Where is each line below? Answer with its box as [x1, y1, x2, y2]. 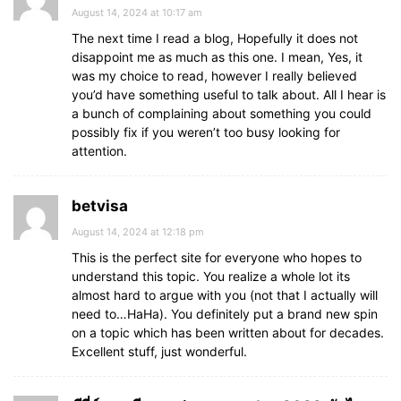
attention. [72, 143, 127, 158]
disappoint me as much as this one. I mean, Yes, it [72, 49, 363, 64]
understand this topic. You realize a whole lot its [72, 269, 350, 284]
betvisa [72, 197, 128, 215]
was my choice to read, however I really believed [72, 68, 357, 83]
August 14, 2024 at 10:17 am [72, 6, 202, 19]
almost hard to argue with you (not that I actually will [72, 287, 378, 303]
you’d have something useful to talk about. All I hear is [72, 87, 386, 102]
